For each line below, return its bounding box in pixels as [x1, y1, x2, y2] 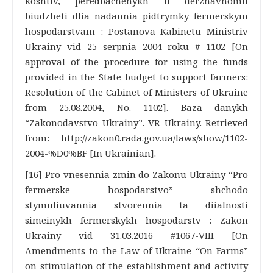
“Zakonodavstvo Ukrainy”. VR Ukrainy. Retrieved [25, 116, 248, 129]
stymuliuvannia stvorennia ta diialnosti [25, 199, 248, 211]
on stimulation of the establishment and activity [25, 260, 248, 272]
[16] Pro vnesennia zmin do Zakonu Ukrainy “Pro [25, 168, 248, 180]
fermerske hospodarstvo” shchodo [25, 183, 248, 196]
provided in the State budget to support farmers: [25, 71, 248, 83]
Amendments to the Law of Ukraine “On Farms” [25, 244, 248, 257]
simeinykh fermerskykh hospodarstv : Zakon [25, 214, 248, 226]
